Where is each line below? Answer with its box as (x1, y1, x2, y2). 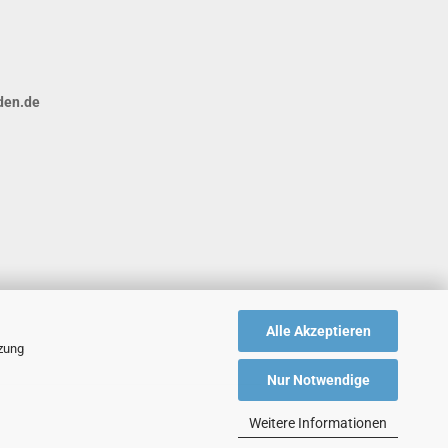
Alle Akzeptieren (265, 322, 371, 339)
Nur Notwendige (266, 372, 370, 388)
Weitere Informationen (249, 414, 387, 431)
